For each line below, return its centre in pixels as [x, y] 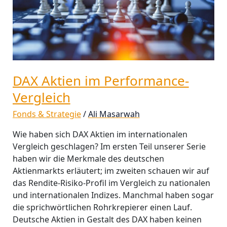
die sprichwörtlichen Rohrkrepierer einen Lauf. [102, 207]
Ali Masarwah [114, 114]
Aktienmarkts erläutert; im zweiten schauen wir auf [111, 171]
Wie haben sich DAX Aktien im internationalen [100, 135]
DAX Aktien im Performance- [101, 81]
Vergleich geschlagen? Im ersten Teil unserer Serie [109, 147]
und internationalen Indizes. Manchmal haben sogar [113, 195]
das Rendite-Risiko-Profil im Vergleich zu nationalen [111, 183]
